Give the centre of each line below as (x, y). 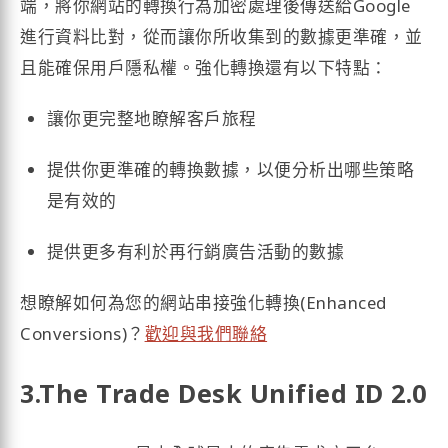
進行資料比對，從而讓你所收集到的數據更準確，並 (221, 36)
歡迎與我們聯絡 (206, 334)
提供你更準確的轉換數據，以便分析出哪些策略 (230, 170)
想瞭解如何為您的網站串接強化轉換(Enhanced (203, 303)
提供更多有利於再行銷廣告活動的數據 (195, 252)
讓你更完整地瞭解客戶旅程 (151, 119)
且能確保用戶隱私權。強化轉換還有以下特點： (204, 67)
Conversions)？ (82, 334)
